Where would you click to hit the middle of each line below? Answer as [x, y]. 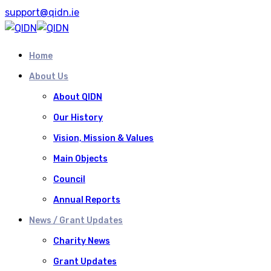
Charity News [82, 241]
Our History [78, 118]
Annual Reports [87, 200]
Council [69, 179]
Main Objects [80, 159]
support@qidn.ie [42, 12]
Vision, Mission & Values [103, 138]
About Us [49, 77]
